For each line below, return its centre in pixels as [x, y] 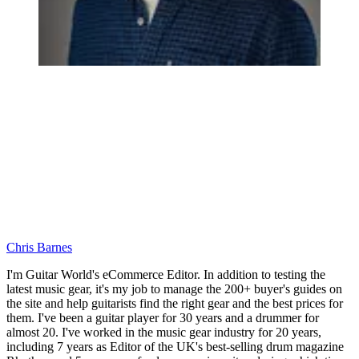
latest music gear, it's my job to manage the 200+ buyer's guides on [174, 288]
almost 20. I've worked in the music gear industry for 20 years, [164, 332]
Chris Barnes [39, 247]
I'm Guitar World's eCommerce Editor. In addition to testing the [166, 274]
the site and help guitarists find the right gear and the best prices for [175, 303]
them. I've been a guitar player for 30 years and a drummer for [163, 317]
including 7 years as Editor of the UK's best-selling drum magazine [175, 346]
